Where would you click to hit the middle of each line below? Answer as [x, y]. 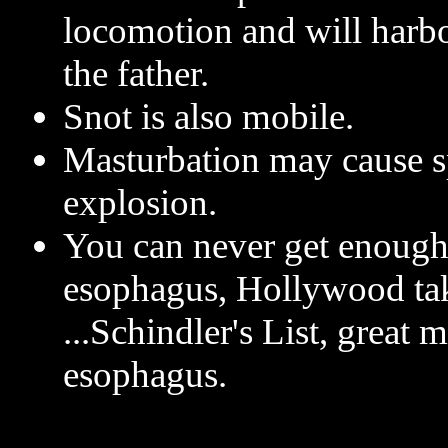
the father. [136, 73]
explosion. [140, 202]
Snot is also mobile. [208, 116]
